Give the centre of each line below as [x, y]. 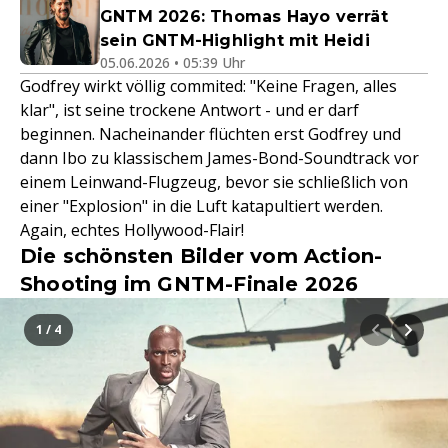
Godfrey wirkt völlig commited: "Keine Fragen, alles [208, 85]
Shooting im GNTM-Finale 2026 [189, 283]
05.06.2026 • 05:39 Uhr [172, 62]
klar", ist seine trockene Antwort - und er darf [189, 109]
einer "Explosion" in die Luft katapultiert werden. [201, 205]
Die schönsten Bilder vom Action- [201, 255]
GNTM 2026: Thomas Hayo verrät [244, 16]
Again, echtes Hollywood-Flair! [132, 229]
